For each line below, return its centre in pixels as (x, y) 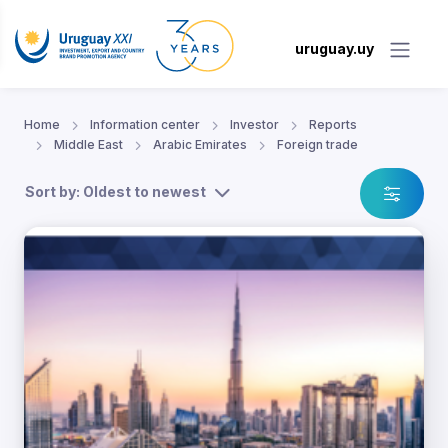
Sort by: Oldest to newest (115, 192)
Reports (333, 125)
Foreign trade (317, 145)
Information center (145, 125)
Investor (254, 125)
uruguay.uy (334, 49)
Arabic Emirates (200, 145)
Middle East (88, 145)
